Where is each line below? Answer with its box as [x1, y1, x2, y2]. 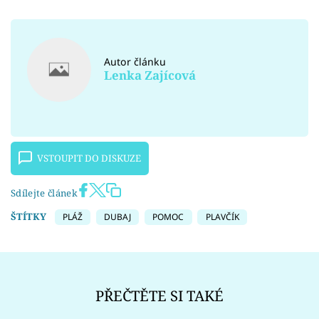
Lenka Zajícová [104, 67, 197, 84]
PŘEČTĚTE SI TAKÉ [95, 285, 224, 305]
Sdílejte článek [11, 187, 78, 200]
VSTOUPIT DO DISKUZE [37, 152, 142, 165]
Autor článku [104, 55, 167, 69]
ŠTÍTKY [11, 210, 46, 224]
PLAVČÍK [205, 211, 239, 224]
